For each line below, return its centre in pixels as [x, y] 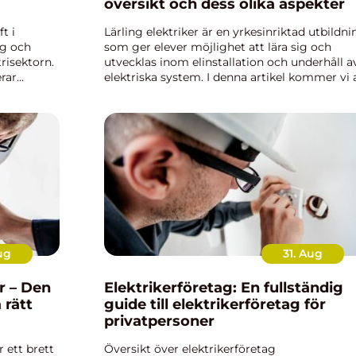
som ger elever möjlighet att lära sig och [218, 47]
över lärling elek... [152, 107]
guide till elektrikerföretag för [215, 304]
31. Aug [303, 253]
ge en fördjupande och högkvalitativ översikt [229, 92]
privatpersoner [159, 321]
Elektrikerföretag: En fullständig [224, 288]
